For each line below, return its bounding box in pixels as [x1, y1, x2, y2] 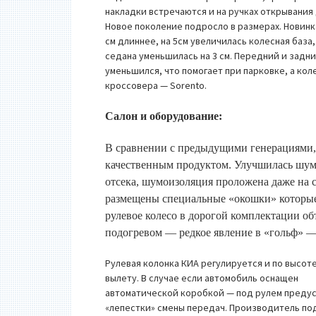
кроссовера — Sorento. [105, 79, 207, 92]
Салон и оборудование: [105, 110, 223, 122]
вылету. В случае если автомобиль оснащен [105, 272, 299, 284]
